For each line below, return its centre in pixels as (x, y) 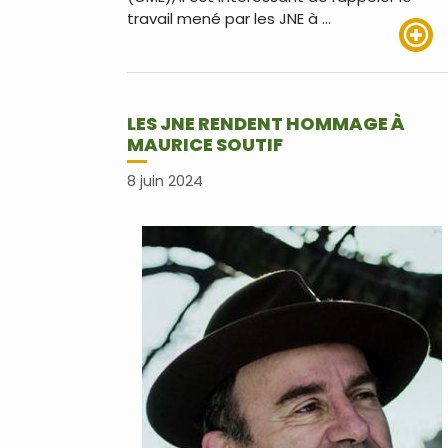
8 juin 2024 (165, 180)
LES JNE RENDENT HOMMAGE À (266, 124)
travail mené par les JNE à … (229, 19)
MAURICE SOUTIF (205, 145)
